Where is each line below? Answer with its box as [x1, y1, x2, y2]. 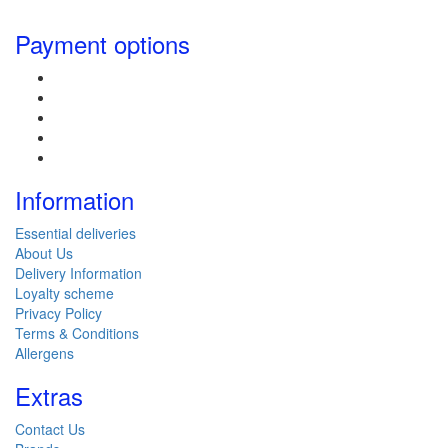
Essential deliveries [15, 222, 136, 243]
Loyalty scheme [15, 282, 114, 303]
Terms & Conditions [15, 322, 139, 343]
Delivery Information [15, 262, 142, 283]
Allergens [15, 342, 74, 363]
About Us [15, 242, 73, 263]
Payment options [15, 25, 190, 61]
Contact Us [15, 418, 85, 439]
